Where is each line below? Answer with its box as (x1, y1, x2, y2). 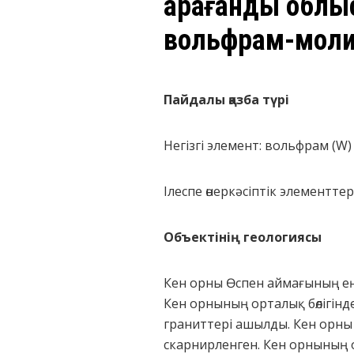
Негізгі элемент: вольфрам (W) (164, 137, 352, 154)
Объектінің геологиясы (164, 228, 322, 246)
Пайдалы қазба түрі (164, 91, 289, 108)
